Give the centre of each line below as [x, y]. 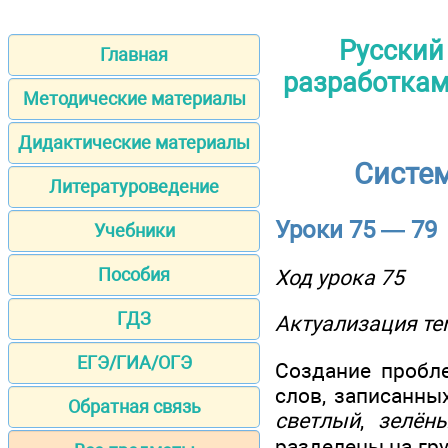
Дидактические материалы [134, 143]
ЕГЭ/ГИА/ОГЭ [134, 363]
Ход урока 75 [339, 278]
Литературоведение [134, 187]
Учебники [134, 231]
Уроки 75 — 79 [356, 229]
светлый [317, 420]
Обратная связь [134, 407]
